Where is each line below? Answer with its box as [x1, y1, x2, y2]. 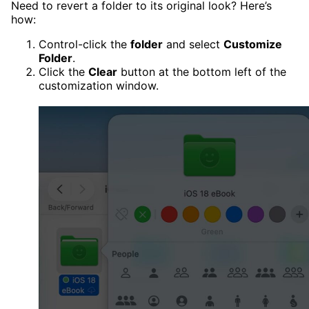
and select [163, 37, 223, 52]
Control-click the [39, 37, 130, 52]
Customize [223, 37, 282, 52]
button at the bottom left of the [117, 65, 286, 79]
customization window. [39, 79, 159, 93]
